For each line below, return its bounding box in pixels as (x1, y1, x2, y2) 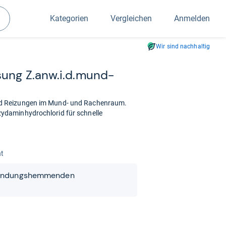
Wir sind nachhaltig (156, 43, 210, 50)
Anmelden (174, 14, 210, 23)
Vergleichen (110, 14, 152, 23)
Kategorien (50, 14, 88, 23)
